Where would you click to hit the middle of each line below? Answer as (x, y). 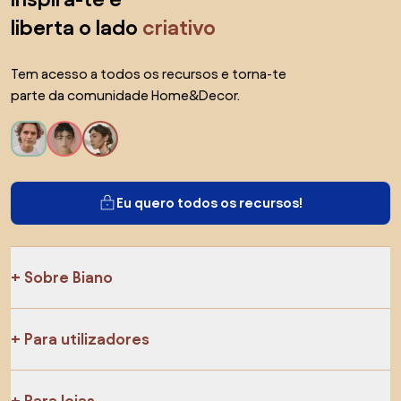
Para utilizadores (87, 339)
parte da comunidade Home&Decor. (125, 95)
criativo (179, 28)
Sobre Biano (68, 277)
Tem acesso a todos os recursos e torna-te (149, 74)
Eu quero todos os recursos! (209, 203)
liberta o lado (77, 28)
